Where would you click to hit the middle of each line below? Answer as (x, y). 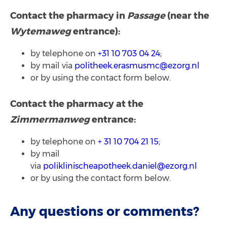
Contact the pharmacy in (69, 15)
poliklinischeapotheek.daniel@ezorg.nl (120, 166)
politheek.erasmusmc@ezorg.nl (137, 65)
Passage (146, 15)
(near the (187, 15)
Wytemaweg (41, 31)
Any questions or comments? (105, 211)
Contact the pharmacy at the (77, 104)
